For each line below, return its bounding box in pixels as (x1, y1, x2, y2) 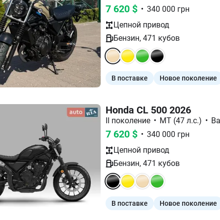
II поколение (106, 116, 150, 126)
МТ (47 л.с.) (160, 116, 202, 126)
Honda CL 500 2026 (106, 104, 191, 116)
